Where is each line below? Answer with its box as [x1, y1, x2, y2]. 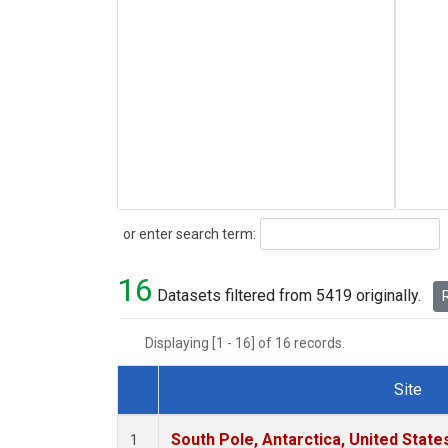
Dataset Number [137, 403, 251, 423]
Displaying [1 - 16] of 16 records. [145, 335, 357, 352]
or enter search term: [117, 225, 256, 242]
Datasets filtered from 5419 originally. [153, 286, 425, 306]
